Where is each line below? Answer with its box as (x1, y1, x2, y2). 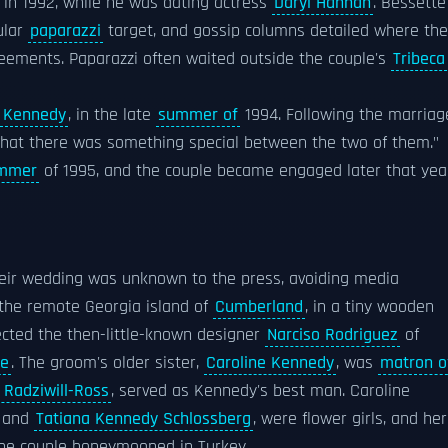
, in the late (68, 104, 156, 126)
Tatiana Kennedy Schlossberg (36, 408, 251, 430)
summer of (158, 104, 238, 126)
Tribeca (393, 48, 445, 70)
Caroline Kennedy (206, 352, 334, 374)
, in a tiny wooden (305, 296, 434, 318)
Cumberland (215, 296, 303, 318)
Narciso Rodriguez (267, 324, 398, 346)
